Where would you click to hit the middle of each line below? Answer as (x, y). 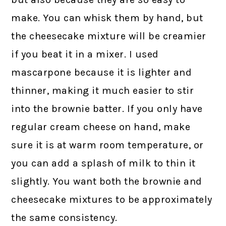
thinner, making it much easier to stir (103, 90)
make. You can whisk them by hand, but (107, 18)
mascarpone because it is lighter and (102, 72)
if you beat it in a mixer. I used (85, 54)
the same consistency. (64, 217)
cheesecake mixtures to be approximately (112, 199)
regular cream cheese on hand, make (101, 127)
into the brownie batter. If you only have (107, 108)
